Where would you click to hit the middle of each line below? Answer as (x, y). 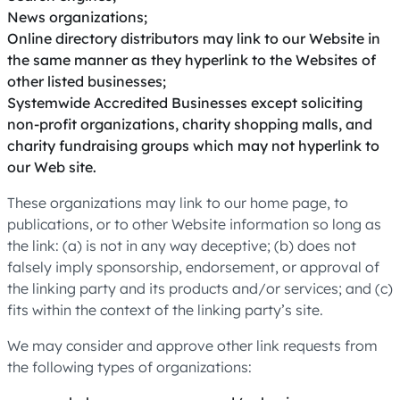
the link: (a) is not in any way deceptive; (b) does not (182, 246)
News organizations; (77, 17)
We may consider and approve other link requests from (192, 346)
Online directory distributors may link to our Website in (194, 38)
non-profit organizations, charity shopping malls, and (190, 124)
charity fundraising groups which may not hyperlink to (193, 146)
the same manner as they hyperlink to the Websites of (192, 60)
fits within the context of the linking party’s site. (165, 310)
